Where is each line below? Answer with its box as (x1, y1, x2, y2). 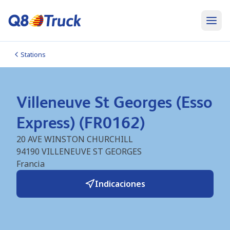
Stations (21, 50, 46, 59)
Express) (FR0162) (16, 113, 145, 132)
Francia (16, 158, 45, 169)
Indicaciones (95, 178, 145, 189)
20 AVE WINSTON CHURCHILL (16, 133, 133, 145)
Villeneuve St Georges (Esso (16, 93, 213, 111)
